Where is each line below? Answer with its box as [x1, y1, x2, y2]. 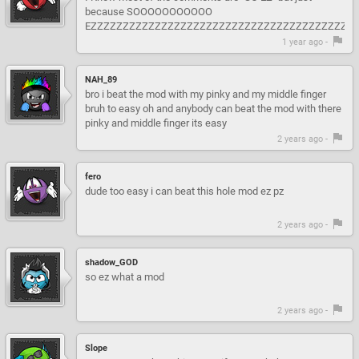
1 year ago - [282, 36, 330, 47]
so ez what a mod [85, 270, 164, 283]
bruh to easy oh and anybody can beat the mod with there [85, 102, 341, 115]
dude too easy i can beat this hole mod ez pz [85, 184, 284, 197]
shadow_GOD [85, 256, 138, 268]
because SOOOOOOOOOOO [85, 5, 212, 18]
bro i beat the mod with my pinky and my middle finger [85, 87, 326, 100]
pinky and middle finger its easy [85, 116, 227, 129]
